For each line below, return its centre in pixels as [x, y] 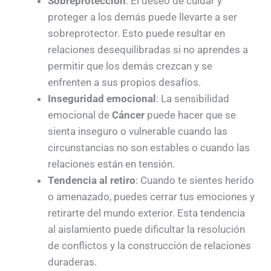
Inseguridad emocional [102, 98]
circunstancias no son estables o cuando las [149, 147]
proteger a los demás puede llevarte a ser [142, 17]
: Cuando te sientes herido [194, 180]
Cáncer [128, 115]
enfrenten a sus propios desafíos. [124, 82]
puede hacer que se [190, 115]
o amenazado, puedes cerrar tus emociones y [151, 196]
